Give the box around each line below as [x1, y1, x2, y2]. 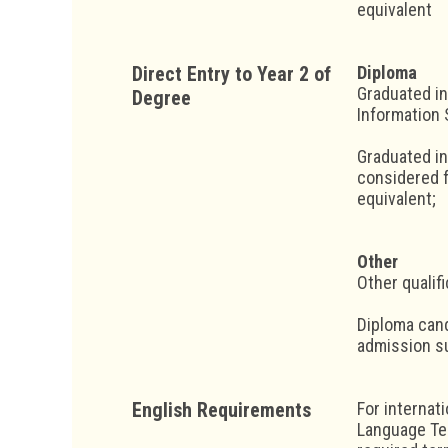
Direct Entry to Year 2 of [132, 61, 331, 86]
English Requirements [132, 397, 311, 422]
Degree [132, 85, 191, 110]
